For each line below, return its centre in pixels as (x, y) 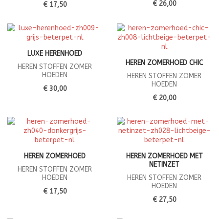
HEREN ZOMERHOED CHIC (164, 63)
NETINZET (164, 165)
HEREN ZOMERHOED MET (164, 156)
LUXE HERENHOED (55, 54)
